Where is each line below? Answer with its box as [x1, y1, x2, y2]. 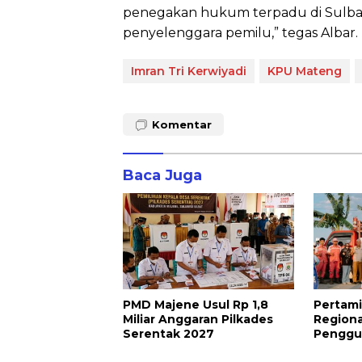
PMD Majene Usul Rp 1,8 [123, 297, 268, 312]
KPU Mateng [267, 63, 342, 78]
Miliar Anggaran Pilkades [123, 311, 273, 326]
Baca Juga [123, 166, 202, 184]
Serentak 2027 [123, 326, 214, 341]
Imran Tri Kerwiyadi [131, 63, 246, 78]
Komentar [152, 117, 212, 131]
